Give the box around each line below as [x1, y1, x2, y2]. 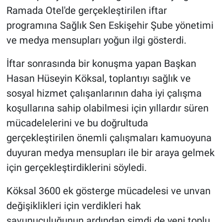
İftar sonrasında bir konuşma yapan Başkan [6, 57, 196, 69]
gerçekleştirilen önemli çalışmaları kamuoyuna [6, 131, 212, 144]
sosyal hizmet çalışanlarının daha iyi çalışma [6, 87, 202, 99]
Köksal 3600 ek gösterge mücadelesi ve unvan [6, 184, 211, 197]
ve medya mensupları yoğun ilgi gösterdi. [6, 34, 186, 46]
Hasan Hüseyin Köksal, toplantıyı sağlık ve [6, 72, 191, 84]
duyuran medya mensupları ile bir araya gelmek [6, 146, 215, 159]
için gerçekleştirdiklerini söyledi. [6, 161, 147, 173]
